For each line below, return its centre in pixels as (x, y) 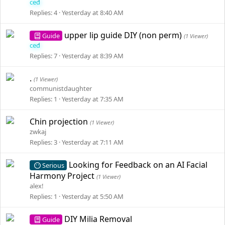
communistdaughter (61, 88)
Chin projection (60, 122)
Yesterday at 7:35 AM (93, 99)
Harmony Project (63, 176)
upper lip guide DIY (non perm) (124, 35)
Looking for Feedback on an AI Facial (138, 165)
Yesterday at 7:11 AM (93, 142)
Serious (53, 165)
